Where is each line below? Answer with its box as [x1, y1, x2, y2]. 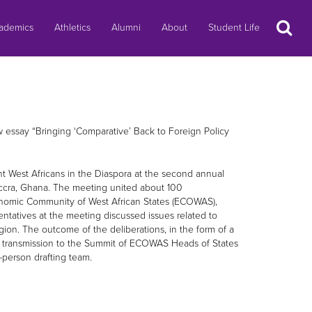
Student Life [208, 22, 260, 33]
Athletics [54, 22, 91, 33]
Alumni [111, 22, 141, 33]
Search [276, 19, 301, 29]
